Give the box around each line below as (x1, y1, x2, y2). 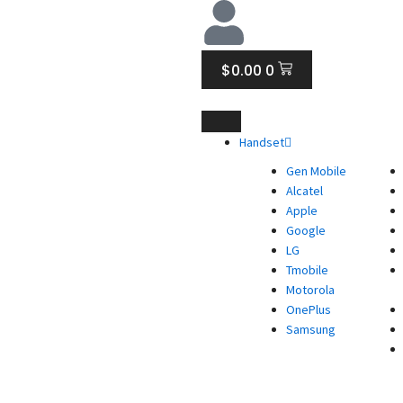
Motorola (286, 282, 335, 298)
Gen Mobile (286, 163, 346, 179)
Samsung (286, 321, 336, 337)
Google (286, 222, 326, 238)
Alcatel (286, 183, 323, 199)
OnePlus (286, 301, 331, 318)
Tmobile (286, 262, 328, 278)
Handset (239, 134, 284, 150)
